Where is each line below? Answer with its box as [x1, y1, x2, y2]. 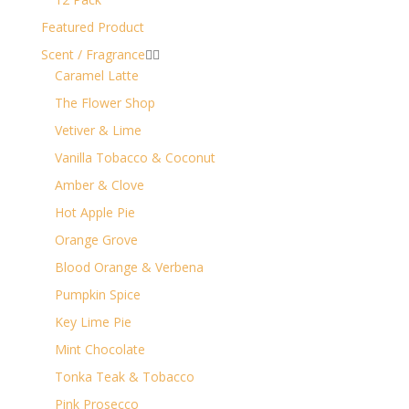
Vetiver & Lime [54, 121, 142, 139]
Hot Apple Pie [54, 203, 135, 221]
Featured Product [40, 17, 144, 36]
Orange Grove [54, 230, 138, 248]
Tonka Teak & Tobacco [54, 367, 194, 385]
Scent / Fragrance [40, 45, 145, 63]
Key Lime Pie [54, 312, 131, 330]
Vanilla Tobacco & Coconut [54, 148, 215, 166]
